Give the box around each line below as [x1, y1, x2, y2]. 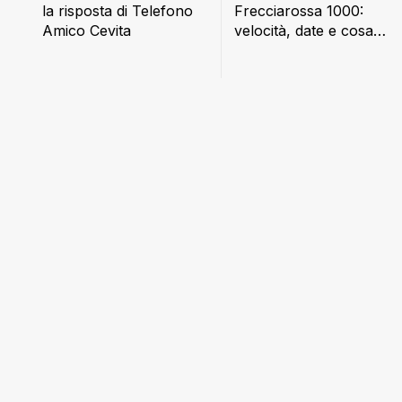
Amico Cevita [42, 22, 131, 40]
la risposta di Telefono [42, 2, 193, 21]
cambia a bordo [233, 40, 341, 59]
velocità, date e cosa [233, 21, 373, 39]
